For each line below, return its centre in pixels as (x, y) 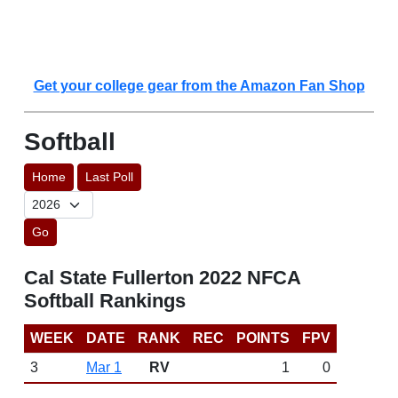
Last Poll (109, 177)
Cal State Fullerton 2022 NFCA (162, 278)
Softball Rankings (105, 301)
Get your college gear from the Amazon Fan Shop (199, 86)
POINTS (263, 338)
